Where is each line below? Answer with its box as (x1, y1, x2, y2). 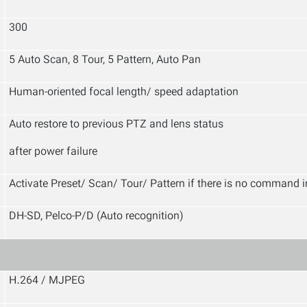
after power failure (9, 144, 97, 161)
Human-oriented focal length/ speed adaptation (9, 84, 238, 101)
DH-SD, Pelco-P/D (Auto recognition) (9, 208, 184, 225)
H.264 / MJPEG (9, 273, 85, 290)
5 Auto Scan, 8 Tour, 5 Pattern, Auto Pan (9, 52, 201, 69)
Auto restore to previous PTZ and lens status (9, 116, 223, 134)
